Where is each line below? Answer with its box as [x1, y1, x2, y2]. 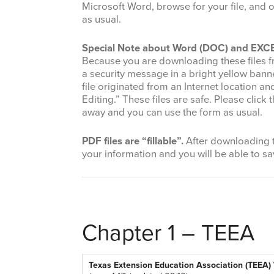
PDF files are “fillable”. [82, 135, 183, 148]
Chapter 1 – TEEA [82, 220, 254, 248]
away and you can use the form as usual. [82, 106, 262, 119]
